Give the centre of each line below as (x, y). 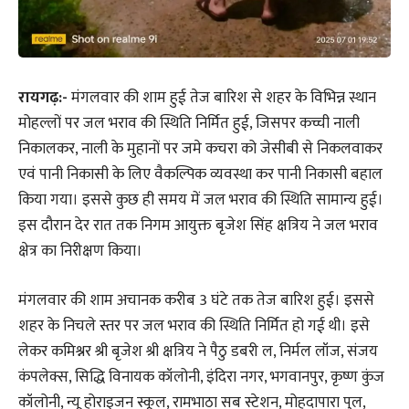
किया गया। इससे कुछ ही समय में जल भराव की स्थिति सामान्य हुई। (201, 200)
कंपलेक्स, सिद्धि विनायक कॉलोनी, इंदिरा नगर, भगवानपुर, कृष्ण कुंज (201, 377)
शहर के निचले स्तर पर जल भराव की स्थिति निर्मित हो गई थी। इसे (194, 325)
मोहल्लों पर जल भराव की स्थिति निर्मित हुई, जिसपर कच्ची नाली (189, 124)
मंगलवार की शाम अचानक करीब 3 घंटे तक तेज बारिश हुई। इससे (196, 300)
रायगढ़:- (45, 98)
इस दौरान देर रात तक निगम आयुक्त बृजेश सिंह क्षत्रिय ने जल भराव (198, 226)
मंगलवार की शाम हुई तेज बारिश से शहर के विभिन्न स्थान (224, 98)
